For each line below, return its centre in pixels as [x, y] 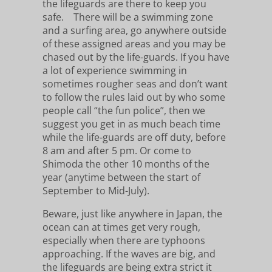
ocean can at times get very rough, [123, 227]
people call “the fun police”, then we [124, 110]
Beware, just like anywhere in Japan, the [132, 214]
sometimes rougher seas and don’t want [135, 84]
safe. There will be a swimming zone [128, 17]
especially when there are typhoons [124, 240]
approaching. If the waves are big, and [129, 254]
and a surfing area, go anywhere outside [134, 30]
